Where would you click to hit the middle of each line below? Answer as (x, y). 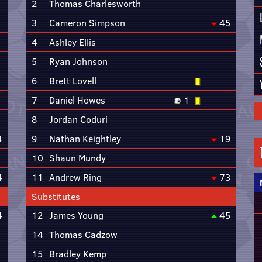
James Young (76, 215)
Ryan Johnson (78, 61)
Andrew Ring (75, 177)
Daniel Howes (77, 100)
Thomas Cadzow (83, 235)
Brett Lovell (73, 81)
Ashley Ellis (73, 42)
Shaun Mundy (77, 158)
